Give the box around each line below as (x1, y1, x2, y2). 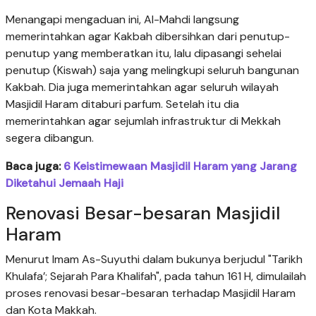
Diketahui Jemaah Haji (6, 175, 123, 190)
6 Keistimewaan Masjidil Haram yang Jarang (63, 158, 297, 174)
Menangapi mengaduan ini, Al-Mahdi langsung (6, 11, 239, 27)
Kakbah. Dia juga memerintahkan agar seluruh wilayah (6, 79, 279, 95)
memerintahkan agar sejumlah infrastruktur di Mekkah (6, 113, 281, 128)
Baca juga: (6, 158, 63, 174)
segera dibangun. (6, 130, 94, 145)
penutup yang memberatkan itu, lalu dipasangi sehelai (6, 45, 281, 61)
